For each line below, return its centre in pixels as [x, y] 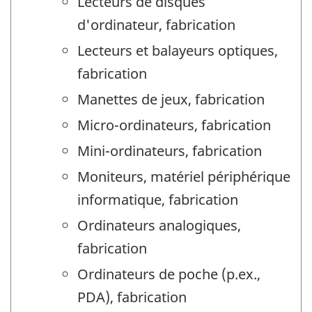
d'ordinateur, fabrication [156, 25]
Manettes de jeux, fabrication [171, 100]
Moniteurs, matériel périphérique [184, 177]
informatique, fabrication [158, 200]
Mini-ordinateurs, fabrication [170, 151]
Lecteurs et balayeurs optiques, [178, 51]
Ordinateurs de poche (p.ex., [169, 274]
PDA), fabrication [132, 297]
